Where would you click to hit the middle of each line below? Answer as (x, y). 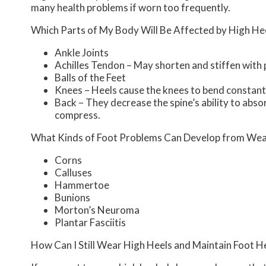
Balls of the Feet (90, 78)
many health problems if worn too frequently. (131, 8)
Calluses (73, 173)
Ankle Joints (82, 53)
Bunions (72, 198)
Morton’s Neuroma (97, 210)
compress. (77, 115)
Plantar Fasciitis (90, 223)
